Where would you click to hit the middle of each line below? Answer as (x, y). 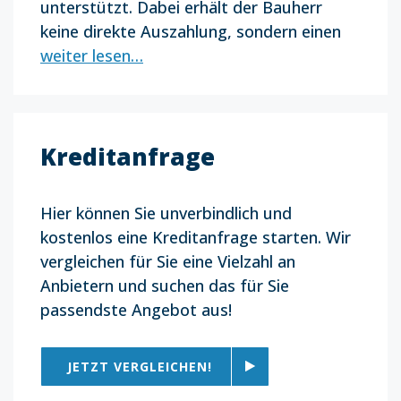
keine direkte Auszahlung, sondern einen (191, 31)
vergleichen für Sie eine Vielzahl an (168, 261)
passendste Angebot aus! (136, 309)
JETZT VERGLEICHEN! (140, 366)
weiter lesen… (92, 55)
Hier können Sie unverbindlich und (166, 213)
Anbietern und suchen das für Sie (165, 285)
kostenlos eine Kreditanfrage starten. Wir (196, 237)
